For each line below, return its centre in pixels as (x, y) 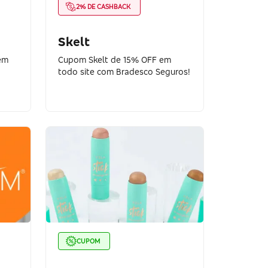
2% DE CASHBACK (103, 6)
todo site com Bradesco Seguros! (124, 71)
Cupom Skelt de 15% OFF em (115, 60)
